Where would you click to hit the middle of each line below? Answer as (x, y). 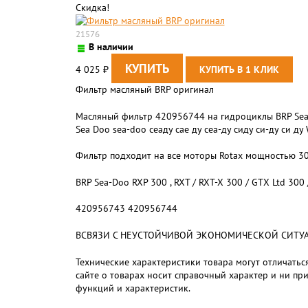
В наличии (111, 47)
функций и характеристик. (133, 288)
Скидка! (92, 8)
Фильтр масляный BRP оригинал (144, 89)
